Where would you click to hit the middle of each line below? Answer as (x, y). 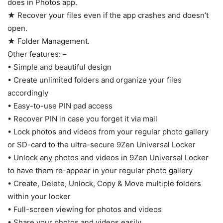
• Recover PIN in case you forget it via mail (82, 119)
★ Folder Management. (49, 41)
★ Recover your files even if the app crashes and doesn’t (108, 15)
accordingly (28, 93)
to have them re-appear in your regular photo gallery (100, 171)
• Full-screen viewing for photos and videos (85, 210)
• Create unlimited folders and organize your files (95, 80)
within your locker (39, 197)
